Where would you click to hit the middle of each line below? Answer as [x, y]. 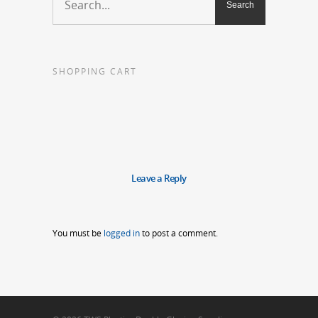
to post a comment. [179, 234]
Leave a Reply [159, 179]
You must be [78, 234]
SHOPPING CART [95, 72]
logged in [122, 234]
